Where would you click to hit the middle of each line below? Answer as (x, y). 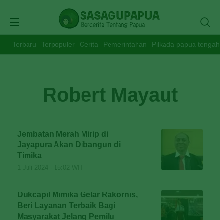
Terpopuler (58, 44)
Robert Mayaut (110, 95)
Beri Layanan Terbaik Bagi (66, 206)
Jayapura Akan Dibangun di (69, 145)
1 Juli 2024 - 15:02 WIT (50, 168)
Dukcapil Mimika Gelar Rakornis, (77, 195)
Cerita (89, 44)
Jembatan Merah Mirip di (63, 134)
